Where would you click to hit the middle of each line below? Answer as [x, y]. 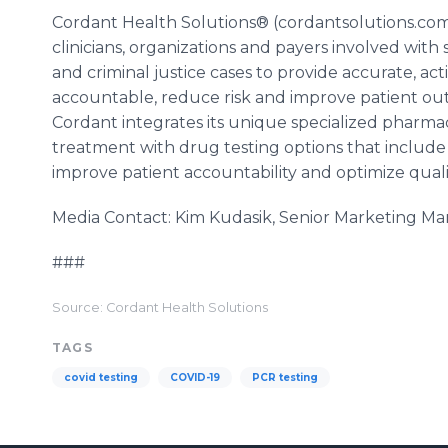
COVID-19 [195, 377]
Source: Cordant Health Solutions [160, 307]
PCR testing [285, 377]
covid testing [101, 377]
